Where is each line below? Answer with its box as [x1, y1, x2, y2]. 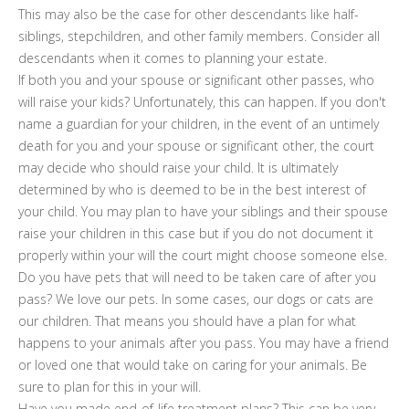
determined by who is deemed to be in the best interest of [18, 181, 366, 198]
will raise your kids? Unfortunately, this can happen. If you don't [18, 93, 386, 110]
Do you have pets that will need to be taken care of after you [18, 268, 376, 286]
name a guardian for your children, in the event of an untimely [18, 115, 379, 132]
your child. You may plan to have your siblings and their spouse [18, 203, 388, 220]
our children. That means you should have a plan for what [18, 312, 356, 330]
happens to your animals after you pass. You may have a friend [18, 334, 389, 351]
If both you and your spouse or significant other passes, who [18, 71, 374, 89]
